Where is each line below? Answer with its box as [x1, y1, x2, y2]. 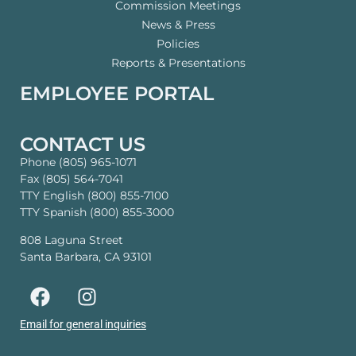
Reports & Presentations [110, 55, 246, 70]
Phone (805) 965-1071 [20, 154, 137, 169]
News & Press [141, 17, 215, 32]
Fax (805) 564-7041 [20, 171, 123, 186]
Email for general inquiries [20, 318, 146, 331]
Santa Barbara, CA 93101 [20, 249, 152, 264]
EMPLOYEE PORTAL [20, 81, 214, 105]
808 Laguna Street [20, 232, 123, 247]
